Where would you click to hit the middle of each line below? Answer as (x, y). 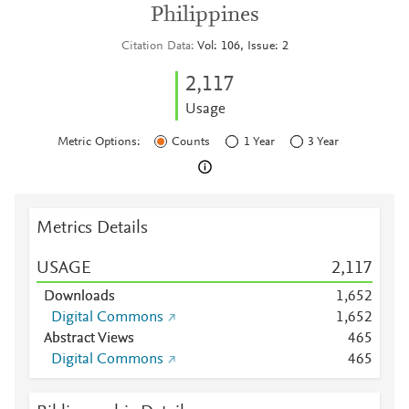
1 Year (259, 142)
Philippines (204, 16)
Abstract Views (89, 339)
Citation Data (156, 47)
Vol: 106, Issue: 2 (242, 47)
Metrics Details (92, 228)
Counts (191, 142)
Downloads (79, 297)
